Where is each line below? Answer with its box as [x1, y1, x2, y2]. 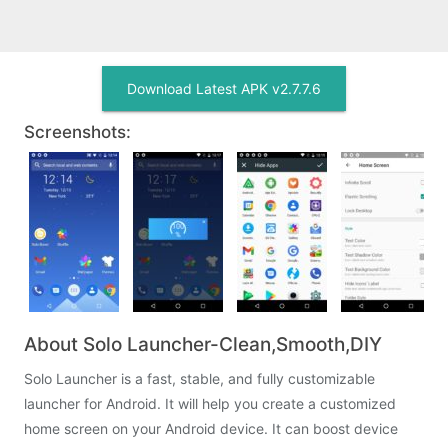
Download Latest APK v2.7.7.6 [127, 80, 321, 97]
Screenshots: [24, 122, 131, 142]
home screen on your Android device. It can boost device [24, 420, 398, 437]
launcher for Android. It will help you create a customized [24, 395, 396, 412]
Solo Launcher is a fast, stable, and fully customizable [24, 370, 375, 387]
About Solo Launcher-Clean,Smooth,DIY [24, 333, 382, 356]
